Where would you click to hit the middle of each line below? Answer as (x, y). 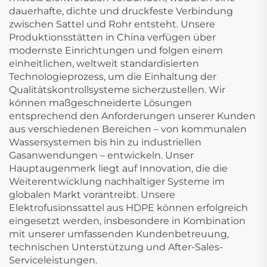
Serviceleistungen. (53, 260)
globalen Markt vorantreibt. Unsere (92, 195)
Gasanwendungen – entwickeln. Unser (101, 155)
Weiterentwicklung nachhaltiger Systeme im (117, 181)
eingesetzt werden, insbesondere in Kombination (127, 221)
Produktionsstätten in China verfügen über (112, 37)
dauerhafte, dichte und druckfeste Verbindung (121, 11)
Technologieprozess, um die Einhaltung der (113, 77)
